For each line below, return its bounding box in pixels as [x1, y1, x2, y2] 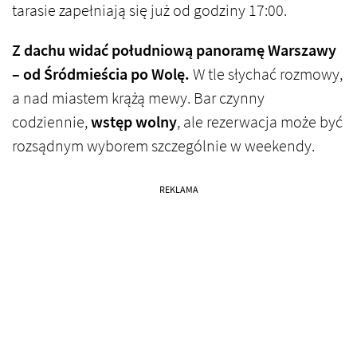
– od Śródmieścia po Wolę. [12, 63, 190, 85]
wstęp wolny [91, 111, 177, 133]
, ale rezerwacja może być [177, 111, 343, 133]
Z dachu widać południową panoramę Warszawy [12, 39, 336, 61]
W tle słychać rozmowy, [190, 63, 343, 85]
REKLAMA [159, 182, 198, 196]
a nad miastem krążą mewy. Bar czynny [12, 87, 265, 109]
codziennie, [12, 111, 91, 133]
